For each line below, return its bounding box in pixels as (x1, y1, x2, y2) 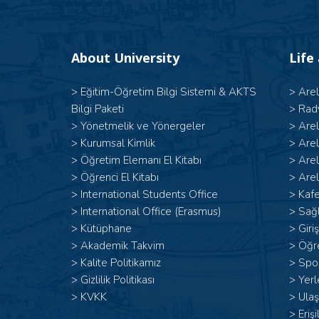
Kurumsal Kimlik (80, 136, 155, 150)
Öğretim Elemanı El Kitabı (80, 153, 202, 167)
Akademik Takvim (80, 239, 164, 253)
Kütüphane (80, 221, 132, 236)
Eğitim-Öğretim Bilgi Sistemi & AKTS (80, 85, 256, 99)
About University (71, 49, 179, 66)
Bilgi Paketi (71, 102, 124, 116)
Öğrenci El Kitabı (80, 170, 159, 184)
